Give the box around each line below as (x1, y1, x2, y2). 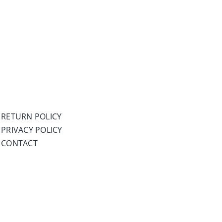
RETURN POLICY (1, 111, 62, 122)
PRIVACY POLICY (1, 124, 62, 135)
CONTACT (1, 138, 38, 149)
